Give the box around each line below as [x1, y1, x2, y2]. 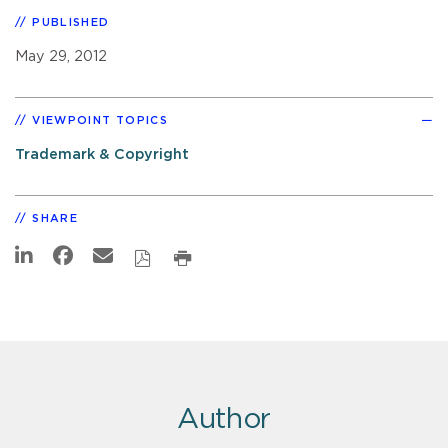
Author [176, 405, 272, 434]
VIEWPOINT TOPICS [32, 114, 169, 126]
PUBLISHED [32, 16, 110, 28]
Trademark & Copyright [15, 146, 189, 162]
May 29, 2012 [15, 48, 107, 64]
